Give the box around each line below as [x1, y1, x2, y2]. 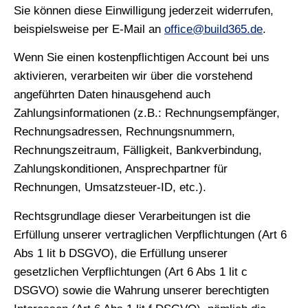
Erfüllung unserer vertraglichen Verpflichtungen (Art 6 [14, 228, 287, 241]
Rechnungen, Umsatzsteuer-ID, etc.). [14, 181, 206, 195]
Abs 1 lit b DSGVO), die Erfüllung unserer [14, 246, 228, 260]
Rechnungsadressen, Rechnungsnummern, [14, 125, 235, 139]
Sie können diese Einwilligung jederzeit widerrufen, [14, 3, 274, 17]
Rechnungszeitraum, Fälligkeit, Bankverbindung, [14, 144, 262, 157]
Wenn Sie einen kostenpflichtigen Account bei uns [14, 51, 269, 65]
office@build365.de [164, 22, 263, 36]
